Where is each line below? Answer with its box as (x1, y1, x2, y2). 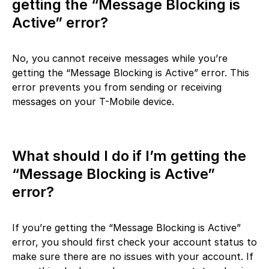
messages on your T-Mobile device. (12, 95, 174, 107)
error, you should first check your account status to (12, 235, 257, 248)
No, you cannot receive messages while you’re (12, 52, 228, 64)
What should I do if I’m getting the (12, 147, 246, 165)
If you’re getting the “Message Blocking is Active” (12, 221, 241, 234)
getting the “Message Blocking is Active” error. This (12, 66, 249, 79)
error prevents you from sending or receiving (12, 80, 222, 93)
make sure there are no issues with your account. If (12, 250, 253, 262)
